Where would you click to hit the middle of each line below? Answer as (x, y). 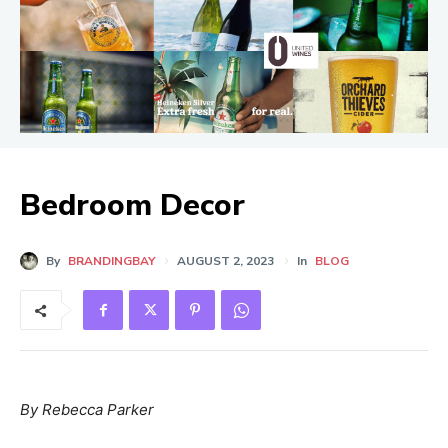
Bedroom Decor (132, 205)
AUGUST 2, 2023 (225, 261)
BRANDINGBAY (111, 261)
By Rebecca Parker (87, 410)
